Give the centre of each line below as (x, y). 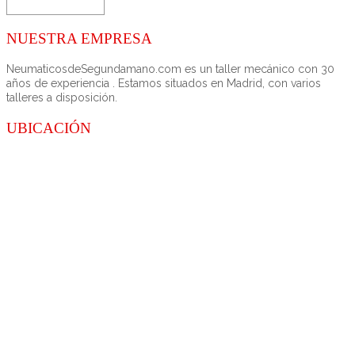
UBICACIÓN (49, 128)
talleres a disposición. (62, 98)
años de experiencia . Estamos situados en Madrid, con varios (164, 84)
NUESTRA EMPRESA (79, 38)
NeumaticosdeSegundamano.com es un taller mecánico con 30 (170, 69)
